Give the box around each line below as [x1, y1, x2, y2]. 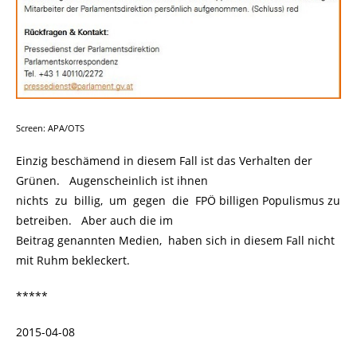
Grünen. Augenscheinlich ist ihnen [16, 172, 208, 188]
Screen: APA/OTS [16, 122, 84, 134]
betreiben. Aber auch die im [16, 212, 173, 228]
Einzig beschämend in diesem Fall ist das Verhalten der [16, 152, 312, 168]
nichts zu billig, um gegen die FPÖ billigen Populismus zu [16, 192, 340, 208]
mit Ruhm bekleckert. [16, 252, 130, 268]
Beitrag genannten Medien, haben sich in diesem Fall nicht [16, 232, 335, 248]
